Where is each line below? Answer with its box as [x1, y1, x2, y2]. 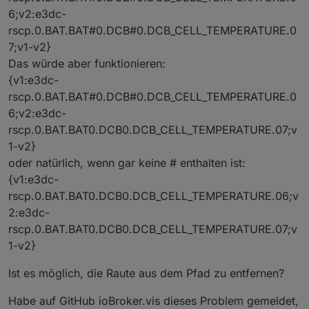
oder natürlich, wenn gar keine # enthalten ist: [8, 155, 246, 170]
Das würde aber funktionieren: [8, 56, 166, 70]
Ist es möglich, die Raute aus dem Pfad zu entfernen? [8, 266, 284, 280]
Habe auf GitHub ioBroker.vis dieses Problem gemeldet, [8, 293, 299, 308]
